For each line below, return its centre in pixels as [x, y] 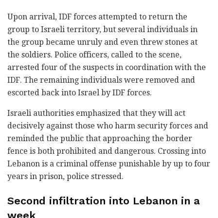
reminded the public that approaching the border [100, 139]
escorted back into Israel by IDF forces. [80, 93]
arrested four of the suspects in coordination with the [107, 68]
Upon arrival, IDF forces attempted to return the [97, 17]
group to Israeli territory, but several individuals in [102, 30]
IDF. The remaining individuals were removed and [101, 80]
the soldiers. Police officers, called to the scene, [94, 55]
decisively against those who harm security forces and [108, 126]
